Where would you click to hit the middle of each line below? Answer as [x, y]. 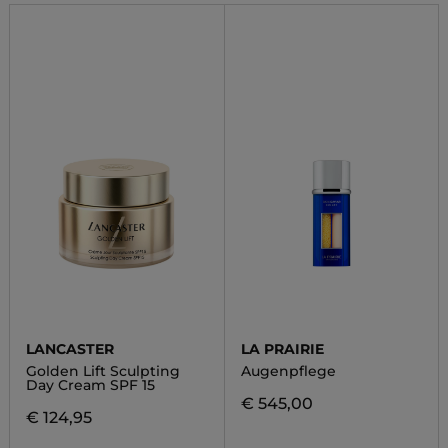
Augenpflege [288, 371]
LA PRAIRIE [282, 349]
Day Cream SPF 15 [90, 385]
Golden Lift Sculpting [102, 371]
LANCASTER [69, 349]
